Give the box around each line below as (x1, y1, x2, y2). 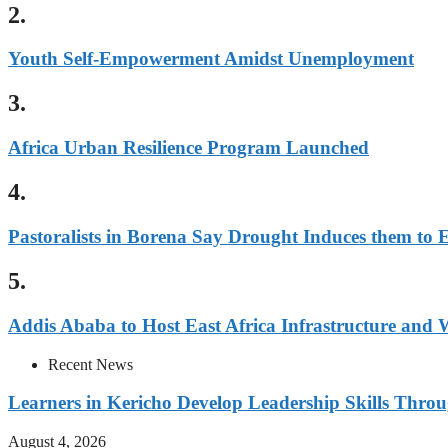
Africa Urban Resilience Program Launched (8, 137, 369, 159)
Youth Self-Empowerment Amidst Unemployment (8, 48, 414, 70)
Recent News (48, 355, 133, 373)
